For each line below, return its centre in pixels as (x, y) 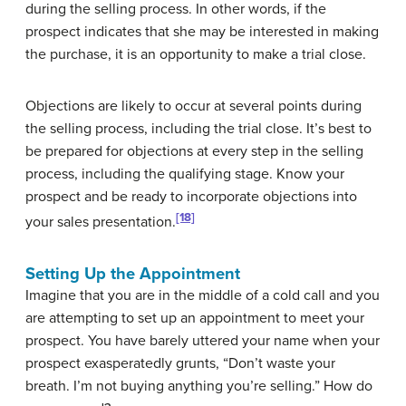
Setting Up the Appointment (133, 273)
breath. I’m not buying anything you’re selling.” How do (199, 386)
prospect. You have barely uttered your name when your (203, 340)
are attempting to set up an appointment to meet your (195, 318)
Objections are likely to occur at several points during (193, 106)
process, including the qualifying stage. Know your (185, 174)
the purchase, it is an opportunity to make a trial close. (196, 54)
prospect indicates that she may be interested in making (202, 31)
